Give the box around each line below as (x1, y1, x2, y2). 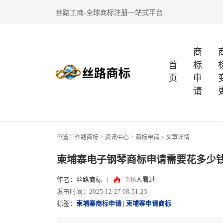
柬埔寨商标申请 (76, 200, 121, 207)
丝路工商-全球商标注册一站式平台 (56, 8, 163, 16)
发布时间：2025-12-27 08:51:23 (57, 188, 147, 195)
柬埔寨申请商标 (126, 200, 171, 207)
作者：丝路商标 (57, 176, 102, 183)
